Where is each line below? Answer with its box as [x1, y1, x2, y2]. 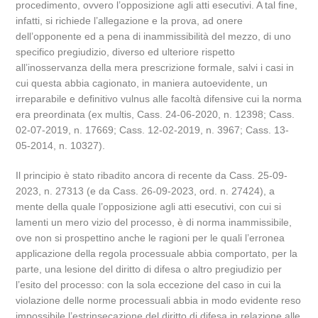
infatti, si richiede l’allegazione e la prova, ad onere [16, 15, 243, 26]
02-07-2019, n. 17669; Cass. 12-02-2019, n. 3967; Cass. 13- [16, 124, 290, 136]
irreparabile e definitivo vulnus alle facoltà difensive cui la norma [16, 93, 302, 104]
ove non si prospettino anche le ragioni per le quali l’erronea [16, 232, 285, 243]
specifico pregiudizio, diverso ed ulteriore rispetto [16, 46, 236, 57]
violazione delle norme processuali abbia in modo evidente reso [16, 295, 302, 306]
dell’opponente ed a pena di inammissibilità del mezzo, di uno [16, 31, 292, 42]
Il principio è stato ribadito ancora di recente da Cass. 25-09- [16, 170, 288, 181]
